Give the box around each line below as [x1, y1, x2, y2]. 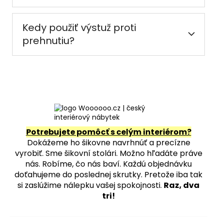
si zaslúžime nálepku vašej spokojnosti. [17, 179, 164, 191]
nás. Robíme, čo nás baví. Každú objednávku [25, 158, 192, 170]
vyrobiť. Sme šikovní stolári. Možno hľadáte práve [15, 147, 202, 159]
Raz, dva [164, 179, 200, 191]
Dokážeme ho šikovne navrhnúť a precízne [27, 137, 190, 148]
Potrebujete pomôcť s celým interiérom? [26, 126, 191, 138]
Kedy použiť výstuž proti [22, 20, 136, 34]
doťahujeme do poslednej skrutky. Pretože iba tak [15, 169, 202, 180]
